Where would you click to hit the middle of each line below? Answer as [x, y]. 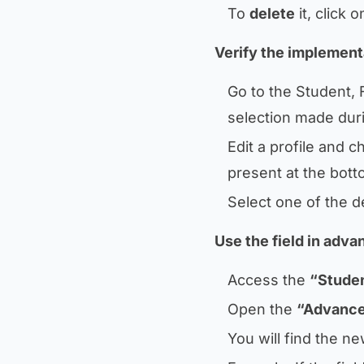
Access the [269, 280]
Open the [262, 309]
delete [272, 13]
